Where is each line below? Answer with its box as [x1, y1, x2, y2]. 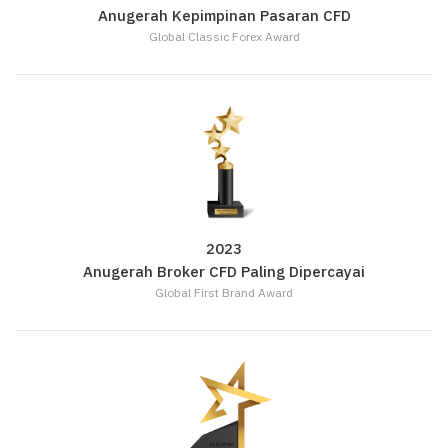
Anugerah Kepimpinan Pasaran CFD [97, 6, 351, 25]
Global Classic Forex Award [148, 29, 300, 44]
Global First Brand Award [155, 285, 293, 300]
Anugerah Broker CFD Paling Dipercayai [83, 262, 365, 281]
